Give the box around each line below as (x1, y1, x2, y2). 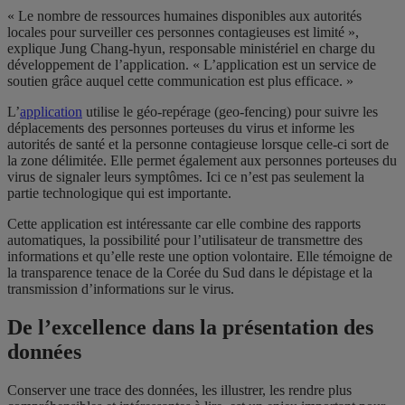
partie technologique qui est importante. (7, 184, 231, 201)
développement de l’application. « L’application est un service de (7, 56, 376, 72)
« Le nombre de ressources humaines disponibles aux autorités (7, 7, 362, 24)
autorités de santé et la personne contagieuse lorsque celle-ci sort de (7, 136, 389, 152)
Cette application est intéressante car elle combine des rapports (7, 215, 361, 231)
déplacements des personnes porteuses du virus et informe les (7, 119, 354, 136)
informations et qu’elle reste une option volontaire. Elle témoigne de (7, 248, 392, 264)
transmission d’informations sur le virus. (7, 280, 234, 297)
